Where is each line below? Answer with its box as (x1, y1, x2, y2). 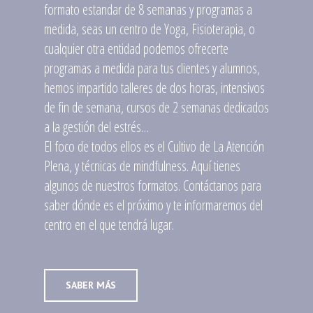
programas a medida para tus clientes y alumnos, (43, 58, 260, 78)
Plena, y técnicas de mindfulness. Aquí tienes (43, 156, 240, 175)
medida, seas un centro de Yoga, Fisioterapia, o (43, 19, 255, 38)
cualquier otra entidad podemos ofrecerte (43, 38, 228, 58)
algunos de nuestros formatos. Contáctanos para (43, 175, 261, 195)
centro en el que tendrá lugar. (43, 214, 174, 234)
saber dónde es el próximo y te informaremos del (43, 195, 263, 214)
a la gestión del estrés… (43, 117, 149, 136)
